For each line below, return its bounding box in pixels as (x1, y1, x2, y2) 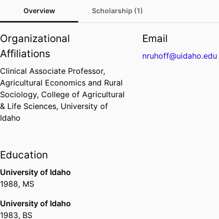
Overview (23, 6, 55, 15)
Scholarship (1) (91, 6, 143, 15)
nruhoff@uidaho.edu (142, 51, 218, 61)
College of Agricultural (41, 89, 125, 100)
